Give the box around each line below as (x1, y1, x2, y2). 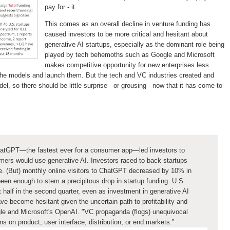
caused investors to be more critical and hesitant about (45, 30, 208, 39)
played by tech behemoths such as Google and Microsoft (45, 51, 215, 59)
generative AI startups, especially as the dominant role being (45, 41, 224, 49)
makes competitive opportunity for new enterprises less (45, 61, 209, 69)
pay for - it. (45, 3, 79, 11)
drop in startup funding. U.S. (102, 177, 185, 185)
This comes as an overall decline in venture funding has (45, 20, 210, 28)
